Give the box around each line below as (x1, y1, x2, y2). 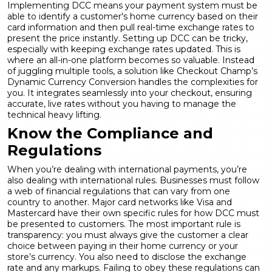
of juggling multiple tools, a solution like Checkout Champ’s (7, 65, 257, 76)
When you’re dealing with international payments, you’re (7, 163, 247, 175)
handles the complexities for (136, 76, 258, 87)
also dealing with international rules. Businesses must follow (7, 174, 259, 186)
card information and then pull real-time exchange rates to (7, 21, 254, 33)
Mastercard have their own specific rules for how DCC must (7, 207, 259, 219)
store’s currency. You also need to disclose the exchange (7, 251, 246, 262)
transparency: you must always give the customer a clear (7, 229, 248, 240)
